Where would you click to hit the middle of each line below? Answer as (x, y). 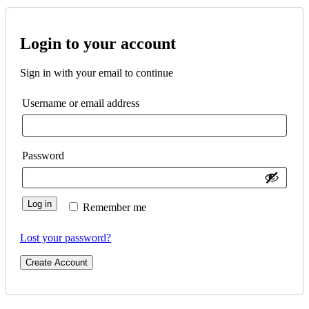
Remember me (115, 207)
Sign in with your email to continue (97, 73)
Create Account (57, 262)
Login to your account (98, 44)
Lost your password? (66, 237)
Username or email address (82, 103)
